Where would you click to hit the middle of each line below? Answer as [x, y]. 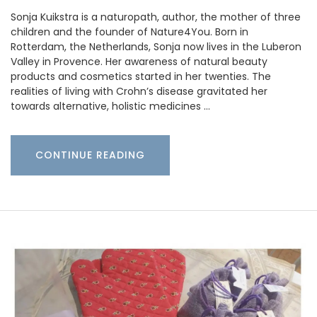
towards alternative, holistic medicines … [110, 106]
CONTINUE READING [90, 155]
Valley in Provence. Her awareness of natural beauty [139, 61]
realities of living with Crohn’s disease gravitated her [139, 91]
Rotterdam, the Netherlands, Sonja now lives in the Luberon [156, 46]
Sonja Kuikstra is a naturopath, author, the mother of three [156, 17]
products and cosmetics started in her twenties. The [141, 76]
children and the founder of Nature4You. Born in [129, 31]
